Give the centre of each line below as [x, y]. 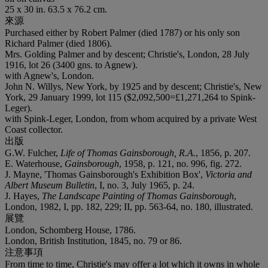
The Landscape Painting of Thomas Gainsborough [138, 196]
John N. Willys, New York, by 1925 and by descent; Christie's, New [133, 86]
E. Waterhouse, [35, 163]
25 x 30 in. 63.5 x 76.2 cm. [56, 9]
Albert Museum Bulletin [50, 185]
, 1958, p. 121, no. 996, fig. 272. [180, 163]
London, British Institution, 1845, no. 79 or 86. [93, 240]
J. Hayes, [23, 196]
